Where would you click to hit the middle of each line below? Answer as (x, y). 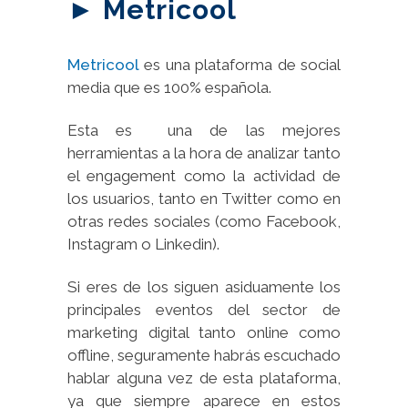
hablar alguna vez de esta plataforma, (204, 377)
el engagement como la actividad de (204, 175)
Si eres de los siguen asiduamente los (204, 286)
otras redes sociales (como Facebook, (204, 221)
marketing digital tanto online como (204, 332)
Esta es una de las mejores (204, 130)
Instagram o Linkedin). (143, 244)
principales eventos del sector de (204, 309)
